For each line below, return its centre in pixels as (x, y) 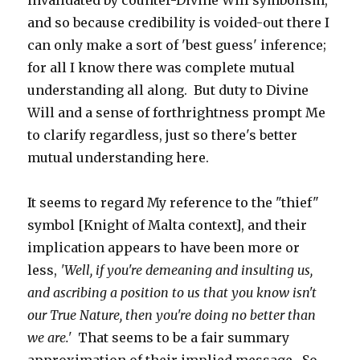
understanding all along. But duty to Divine (168, 90)
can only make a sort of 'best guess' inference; (177, 45)
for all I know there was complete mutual (162, 67)
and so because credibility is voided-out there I (179, 22)
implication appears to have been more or (164, 247)
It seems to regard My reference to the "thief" (174, 202)
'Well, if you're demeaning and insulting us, (187, 270)
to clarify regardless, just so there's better (163, 135)
